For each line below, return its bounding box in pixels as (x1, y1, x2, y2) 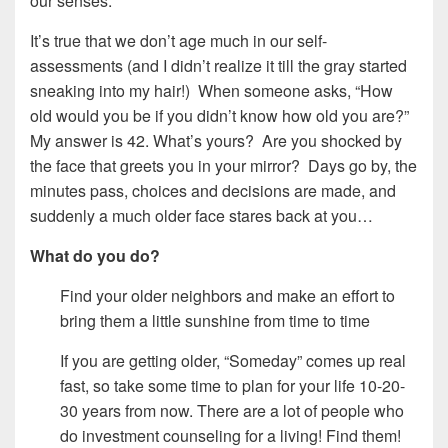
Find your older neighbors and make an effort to (60, 283, 395, 307)
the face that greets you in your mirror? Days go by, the (30, 153, 417, 177)
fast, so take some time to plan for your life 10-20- (60, 373, 405, 397)
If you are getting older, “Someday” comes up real (60, 348, 406, 372)
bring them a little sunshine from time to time (60, 308, 370, 332)
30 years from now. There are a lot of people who (60, 398, 404, 422)
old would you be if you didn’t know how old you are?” (30, 103, 409, 127)
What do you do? (30, 243, 160, 267)
